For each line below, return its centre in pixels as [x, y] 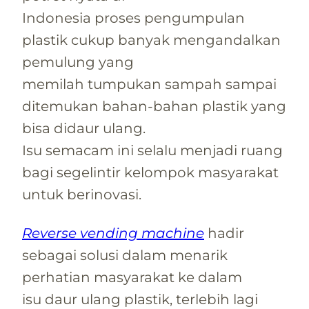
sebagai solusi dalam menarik [125, 255]
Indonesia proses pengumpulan [133, 18]
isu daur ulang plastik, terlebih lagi [140, 299]
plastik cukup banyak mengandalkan [151, 40]
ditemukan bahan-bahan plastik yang [154, 106]
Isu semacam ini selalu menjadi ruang [152, 150]
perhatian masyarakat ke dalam [132, 277]
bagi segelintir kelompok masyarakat [150, 172]
